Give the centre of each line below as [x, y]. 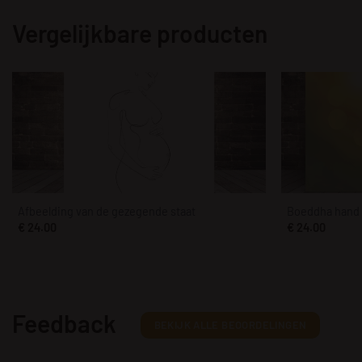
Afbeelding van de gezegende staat [106, 212]
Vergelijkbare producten [140, 33]
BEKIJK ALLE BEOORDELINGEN [230, 325]
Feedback [64, 324]
